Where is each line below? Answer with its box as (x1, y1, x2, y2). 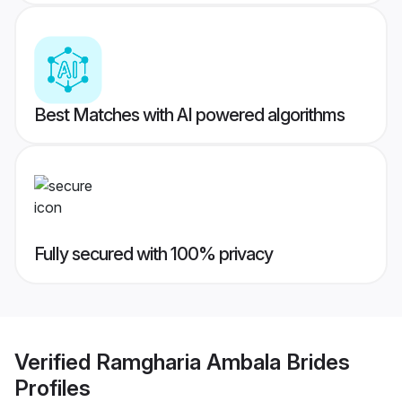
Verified (14, 348, 96, 375)
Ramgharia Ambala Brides (96, 348, 350, 375)
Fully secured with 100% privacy (34, 243, 273, 266)
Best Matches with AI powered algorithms (34, 104, 345, 127)
